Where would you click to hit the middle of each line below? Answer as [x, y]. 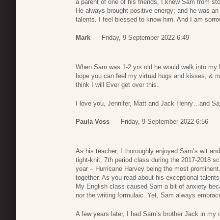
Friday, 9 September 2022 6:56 [165, 122]
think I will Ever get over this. [117, 85]
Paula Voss [93, 122]
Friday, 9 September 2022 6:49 [145, 38]
